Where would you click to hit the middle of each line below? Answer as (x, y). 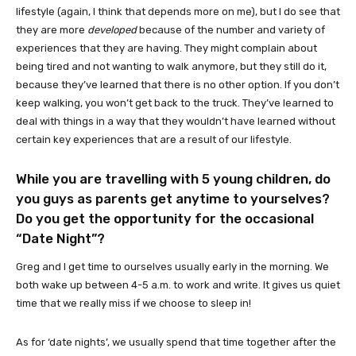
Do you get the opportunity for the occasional (165, 219)
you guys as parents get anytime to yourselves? (173, 199)
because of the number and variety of (231, 30)
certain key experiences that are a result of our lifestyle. (154, 139)
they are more (52, 30)
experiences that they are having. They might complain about (166, 48)
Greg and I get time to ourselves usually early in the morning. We (172, 267)
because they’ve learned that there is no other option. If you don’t (178, 85)
